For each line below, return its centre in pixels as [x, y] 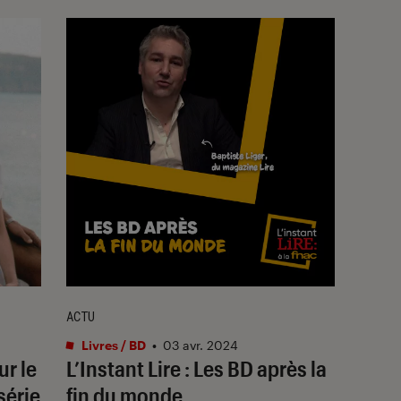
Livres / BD [112, 345]
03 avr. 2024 [200, 345]
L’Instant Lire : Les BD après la [196, 368]
